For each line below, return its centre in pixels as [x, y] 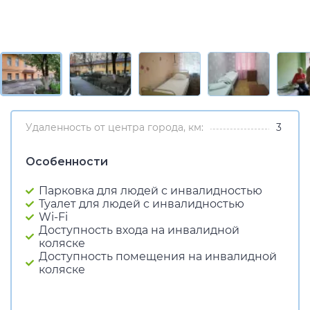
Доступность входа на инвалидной [139, 230]
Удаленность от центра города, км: [115, 127]
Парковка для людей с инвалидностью [151, 191]
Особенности [67, 162]
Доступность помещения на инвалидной [158, 256]
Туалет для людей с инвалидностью [142, 204]
